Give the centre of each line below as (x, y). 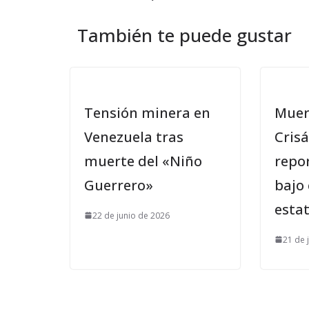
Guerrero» (119, 185)
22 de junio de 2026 (131, 215)
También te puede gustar (185, 35)
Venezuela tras (134, 137)
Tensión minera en (147, 112)
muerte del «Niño (143, 161)
